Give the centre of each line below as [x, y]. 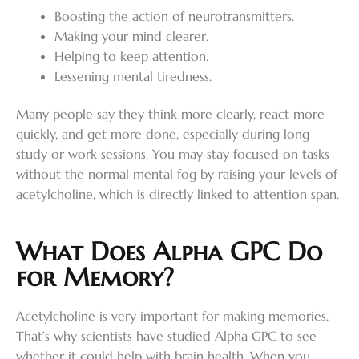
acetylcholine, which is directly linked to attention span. [177, 194]
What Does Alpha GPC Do [169, 251]
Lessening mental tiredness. [133, 76]
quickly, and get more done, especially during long [163, 134]
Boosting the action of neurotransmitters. [174, 16]
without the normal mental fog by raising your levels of [177, 174]
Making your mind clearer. [131, 36]
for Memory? [95, 277]
